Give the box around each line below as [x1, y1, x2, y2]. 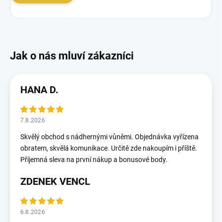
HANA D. [20, 83, 58, 96]
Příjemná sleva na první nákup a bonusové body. [20, 155, 167, 164]
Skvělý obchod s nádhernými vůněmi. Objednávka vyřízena [20, 132, 199, 141]
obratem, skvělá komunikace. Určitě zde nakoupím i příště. [20, 144, 197, 152]
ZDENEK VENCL [20, 175, 90, 187]
